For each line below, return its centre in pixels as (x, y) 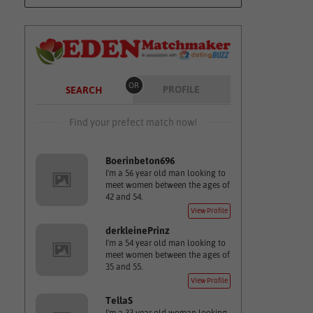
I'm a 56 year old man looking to (165, 173)
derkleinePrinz (137, 231)
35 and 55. (124, 267)
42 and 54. (124, 197)
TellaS (119, 300)
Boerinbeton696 (140, 161)
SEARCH (83, 90)
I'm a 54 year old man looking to (165, 243)
